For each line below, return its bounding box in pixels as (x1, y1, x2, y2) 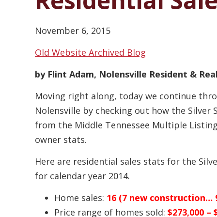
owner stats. (35, 134, 87, 146)
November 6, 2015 (35, 25, 110, 37)
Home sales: (54, 192, 107, 204)
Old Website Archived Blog (35, 46, 146, 59)
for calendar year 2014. (35, 170, 130, 182)
